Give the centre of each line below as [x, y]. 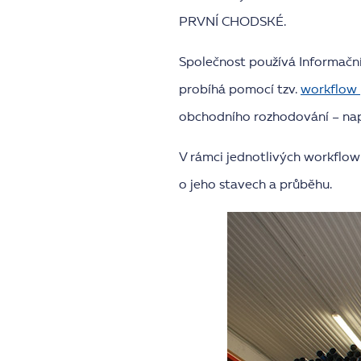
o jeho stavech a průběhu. [255, 186]
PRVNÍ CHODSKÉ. [232, 23]
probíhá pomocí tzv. [240, 91]
